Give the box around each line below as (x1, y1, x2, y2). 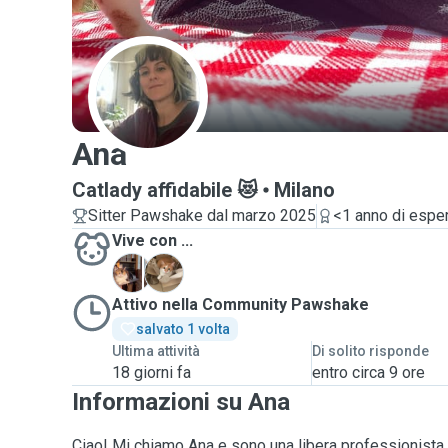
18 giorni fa (112, 363, 191, 382)
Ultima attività (112, 343, 200, 359)
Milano (274, 178, 335, 202)
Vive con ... (112, 231, 193, 250)
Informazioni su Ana (72, 388, 290, 416)
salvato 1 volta (136, 321, 230, 337)
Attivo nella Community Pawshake (112, 295, 369, 314)
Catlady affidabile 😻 (72, 178, 258, 202)
